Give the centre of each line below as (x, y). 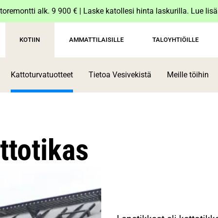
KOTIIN (30, 40)
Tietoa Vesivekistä (120, 75)
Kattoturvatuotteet (42, 75)
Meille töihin (188, 75)
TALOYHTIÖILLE (175, 40)
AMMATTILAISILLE (96, 40)
